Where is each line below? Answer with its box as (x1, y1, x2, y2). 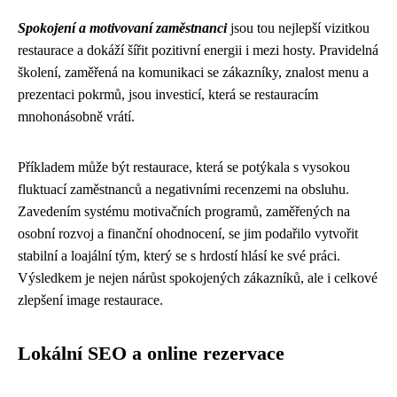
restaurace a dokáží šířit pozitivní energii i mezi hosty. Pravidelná (18, 43, 378, 58)
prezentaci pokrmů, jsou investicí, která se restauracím (18, 87, 318, 102)
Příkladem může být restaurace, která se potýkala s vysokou (18, 160, 350, 175)
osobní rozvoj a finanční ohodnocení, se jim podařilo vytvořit (18, 226, 358, 241)
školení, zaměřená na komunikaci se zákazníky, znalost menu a (18, 65, 369, 80)
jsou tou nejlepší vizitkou (227, 20, 370, 35)
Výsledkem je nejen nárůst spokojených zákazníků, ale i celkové (18, 270, 378, 285)
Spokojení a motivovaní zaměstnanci (18, 20, 227, 35)
